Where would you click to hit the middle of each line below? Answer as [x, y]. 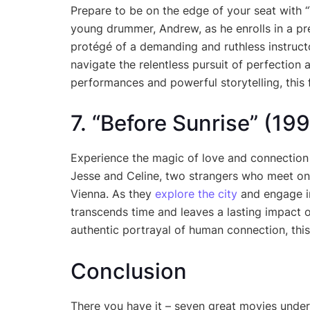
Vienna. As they [113, 194]
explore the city [196, 194]
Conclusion [129, 271]
